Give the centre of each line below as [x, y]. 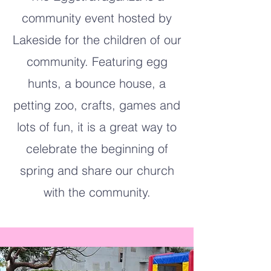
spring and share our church [97, 170]
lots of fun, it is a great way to [97, 127]
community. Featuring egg [97, 61]
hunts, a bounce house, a [97, 83]
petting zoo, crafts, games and [97, 105]
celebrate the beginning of [97, 149]
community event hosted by [97, 18]
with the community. [97, 192]
